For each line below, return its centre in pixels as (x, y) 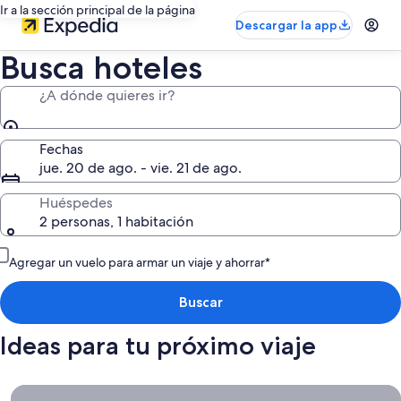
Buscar (200, 302)
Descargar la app (286, 25)
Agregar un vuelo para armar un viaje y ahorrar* (140, 262)
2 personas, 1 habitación (116, 222)
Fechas (61, 149)
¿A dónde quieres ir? (107, 95)
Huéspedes (76, 203)
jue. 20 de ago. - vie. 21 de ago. (141, 168)
